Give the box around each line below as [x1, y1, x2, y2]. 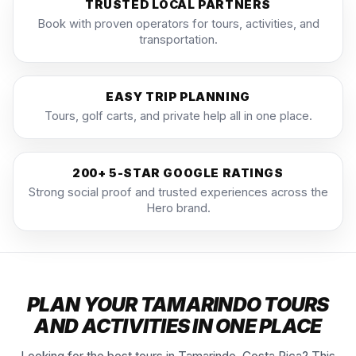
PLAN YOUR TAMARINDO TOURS [27, 292, 329, 316]
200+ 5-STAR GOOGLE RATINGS [72, 165, 284, 180]
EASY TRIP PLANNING [106, 89, 250, 104]
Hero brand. [145, 200, 211, 215]
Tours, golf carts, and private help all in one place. [44, 108, 312, 123]
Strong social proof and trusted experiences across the [28, 184, 328, 199]
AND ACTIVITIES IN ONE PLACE [34, 313, 322, 338]
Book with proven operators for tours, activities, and [37, 16, 319, 31]
